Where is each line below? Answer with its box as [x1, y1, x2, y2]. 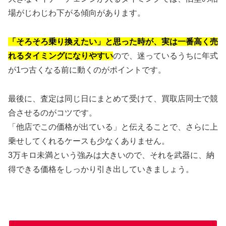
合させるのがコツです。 [8, 108, 97, 117]
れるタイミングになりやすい [8, 51, 113, 60]
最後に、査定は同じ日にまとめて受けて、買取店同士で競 [8, 94, 218, 103]
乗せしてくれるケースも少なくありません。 [8, 136, 169, 145]
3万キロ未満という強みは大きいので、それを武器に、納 [8, 150, 214, 159]
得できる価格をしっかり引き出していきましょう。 [8, 164, 194, 174]
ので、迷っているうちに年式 [113, 51, 218, 60]
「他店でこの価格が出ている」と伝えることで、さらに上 [8, 122, 218, 131]
